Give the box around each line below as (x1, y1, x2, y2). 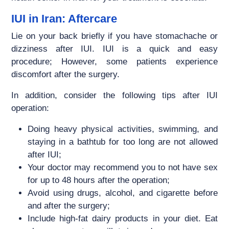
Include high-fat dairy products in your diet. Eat (28, 214, 218, 224)
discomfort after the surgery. (11, 70, 120, 80)
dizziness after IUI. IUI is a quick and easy (11, 44, 218, 54)
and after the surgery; (28, 201, 110, 211)
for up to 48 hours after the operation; (28, 175, 170, 186)
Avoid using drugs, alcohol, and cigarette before (28, 188, 218, 198)
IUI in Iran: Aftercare (11, 12, 118, 26)
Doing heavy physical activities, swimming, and (28, 124, 218, 134)
